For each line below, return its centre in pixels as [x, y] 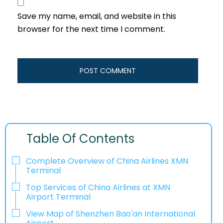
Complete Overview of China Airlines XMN [107, 161]
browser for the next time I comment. [91, 29]
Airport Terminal [58, 197]
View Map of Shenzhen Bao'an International [111, 214]
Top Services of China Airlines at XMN [98, 187]
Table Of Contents [81, 139]
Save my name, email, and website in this [97, 16]
